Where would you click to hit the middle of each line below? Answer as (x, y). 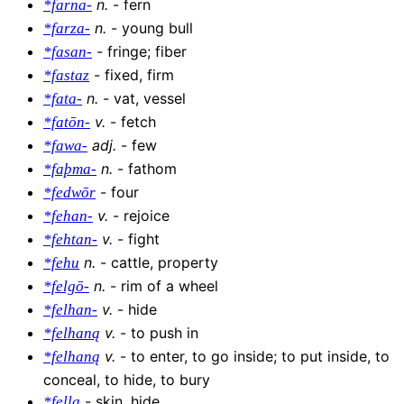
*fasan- (68, 52)
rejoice (147, 216)
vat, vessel (150, 99)
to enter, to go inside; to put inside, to (260, 357)
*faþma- (70, 170)
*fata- (63, 99)
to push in (165, 333)
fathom (152, 169)
